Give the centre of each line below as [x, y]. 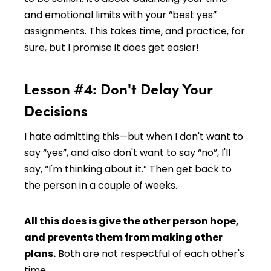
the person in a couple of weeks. [101, 185]
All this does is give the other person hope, [132, 221]
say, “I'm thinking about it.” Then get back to [128, 169]
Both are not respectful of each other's [150, 253]
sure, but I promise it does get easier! [112, 47]
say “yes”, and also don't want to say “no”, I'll [127, 152]
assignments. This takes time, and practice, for [135, 31]
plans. [40, 253]
